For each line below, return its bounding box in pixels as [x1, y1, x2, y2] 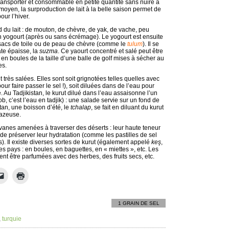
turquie [2, 215, 21, 222]
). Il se [143, 40, 159, 48]
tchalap [71, 104, 91, 111]
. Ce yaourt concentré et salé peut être [58, 48, 163, 55]
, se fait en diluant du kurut [91, 104, 164, 111]
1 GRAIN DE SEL [118, 200, 159, 206]
